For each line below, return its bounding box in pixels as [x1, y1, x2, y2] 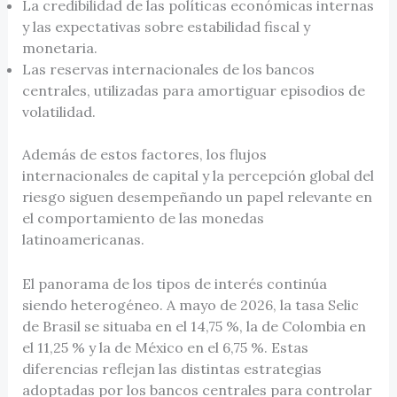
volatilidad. [21, 103, 96, 121]
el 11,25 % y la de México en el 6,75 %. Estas [21, 338, 308, 356]
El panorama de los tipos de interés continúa [21, 274, 327, 292]
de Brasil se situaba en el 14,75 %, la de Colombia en [21, 316, 366, 335]
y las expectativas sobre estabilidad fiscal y [21, 18, 310, 36]
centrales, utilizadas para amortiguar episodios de [21, 82, 365, 100]
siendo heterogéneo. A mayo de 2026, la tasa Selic [21, 295, 359, 314]
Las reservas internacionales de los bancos [21, 60, 315, 79]
